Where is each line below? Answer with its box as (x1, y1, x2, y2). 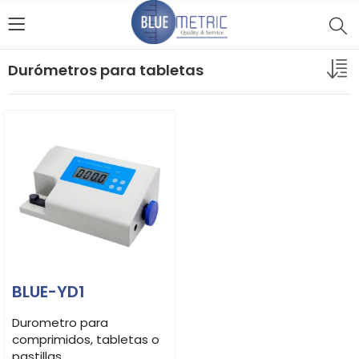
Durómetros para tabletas (8, 59, 204, 80)
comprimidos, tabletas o (12, 330, 159, 348)
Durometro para (12, 313, 108, 331)
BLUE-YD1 (12, 280, 85, 303)
